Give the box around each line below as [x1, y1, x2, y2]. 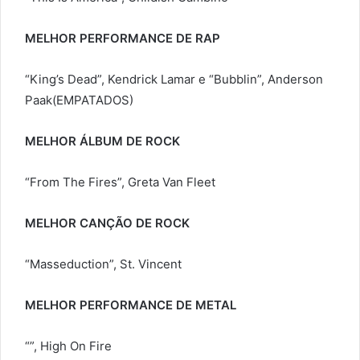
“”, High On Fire [25, 338, 112, 354]
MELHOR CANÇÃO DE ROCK [25, 215, 190, 231]
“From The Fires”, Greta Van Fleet [25, 174, 215, 190]
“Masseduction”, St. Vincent [25, 256, 182, 272]
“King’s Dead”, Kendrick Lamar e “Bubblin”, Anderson [25, 72, 323, 88]
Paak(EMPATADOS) [25, 92, 133, 108]
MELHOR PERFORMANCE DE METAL [25, 297, 236, 313]
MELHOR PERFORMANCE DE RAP [25, 31, 220, 47]
